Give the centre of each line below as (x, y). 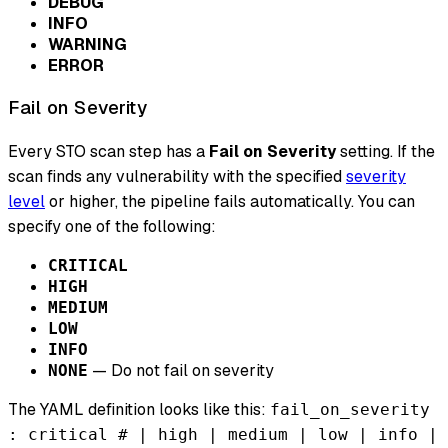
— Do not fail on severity (181, 370)
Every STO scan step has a (108, 151)
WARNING (87, 45)
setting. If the (385, 151)
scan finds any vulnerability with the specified (177, 176)
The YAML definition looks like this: (139, 409)
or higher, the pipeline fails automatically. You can (230, 201)
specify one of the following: (112, 226)
